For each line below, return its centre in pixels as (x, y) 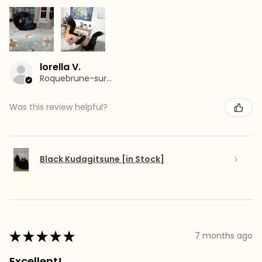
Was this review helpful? (58, 107)
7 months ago (224, 236)
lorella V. (60, 67)
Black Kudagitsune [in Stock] (102, 159)
